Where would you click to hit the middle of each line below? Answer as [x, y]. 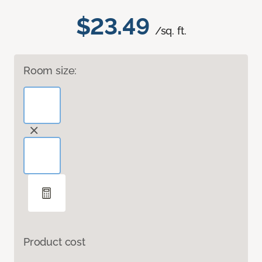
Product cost [54, 242]
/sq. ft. [170, 31]
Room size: [50, 71]
